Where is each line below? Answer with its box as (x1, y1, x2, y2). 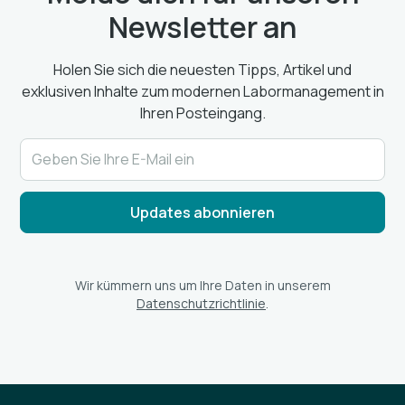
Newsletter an (108, 6, 297, 47)
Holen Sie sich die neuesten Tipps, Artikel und (53, 59, 352, 80)
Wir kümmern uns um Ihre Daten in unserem (74, 276, 331, 294)
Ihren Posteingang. (139, 102, 266, 123)
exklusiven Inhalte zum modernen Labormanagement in (21, 80, 384, 101)
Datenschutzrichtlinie (137, 294, 266, 312)
